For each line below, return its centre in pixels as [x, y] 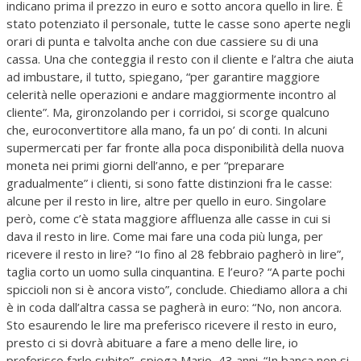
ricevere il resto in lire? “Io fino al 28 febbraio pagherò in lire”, [175, 254]
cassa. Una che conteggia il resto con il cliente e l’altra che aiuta [180, 59]
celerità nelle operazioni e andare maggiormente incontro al [171, 95]
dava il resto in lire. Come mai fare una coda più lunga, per [165, 237]
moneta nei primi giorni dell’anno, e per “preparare [145, 166]
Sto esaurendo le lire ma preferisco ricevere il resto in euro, [172, 325]
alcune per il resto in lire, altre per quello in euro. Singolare [166, 201]
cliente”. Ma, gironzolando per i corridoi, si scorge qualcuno [168, 112]
